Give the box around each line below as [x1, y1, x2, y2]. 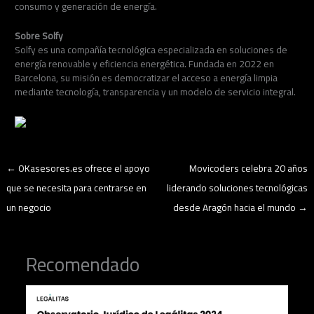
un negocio [6, 198, 52, 217]
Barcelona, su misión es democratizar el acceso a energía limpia [15, 68, 278, 87]
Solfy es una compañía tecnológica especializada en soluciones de [15, 40, 288, 59]
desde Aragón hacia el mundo [172, 198, 298, 217]
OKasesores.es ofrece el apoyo [16, 158, 151, 177]
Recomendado [25, 246, 139, 283]
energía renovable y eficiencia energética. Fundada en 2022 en [15, 54, 275, 73]
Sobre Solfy [15, 26, 64, 45]
